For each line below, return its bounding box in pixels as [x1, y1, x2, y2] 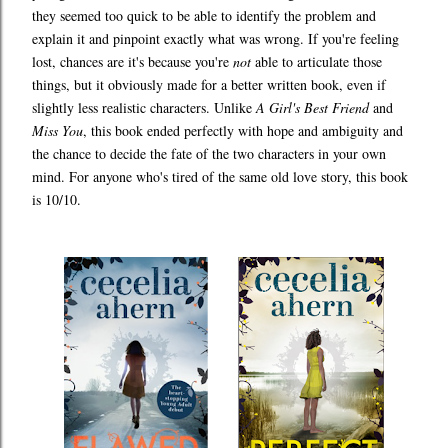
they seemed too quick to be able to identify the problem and [32, 6, 376, 26]
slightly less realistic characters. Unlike [32, 98, 256, 118]
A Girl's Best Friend [256, 98, 369, 118]
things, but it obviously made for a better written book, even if [32, 75, 386, 95]
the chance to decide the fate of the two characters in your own [32, 144, 386, 164]
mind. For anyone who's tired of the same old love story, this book [32, 167, 408, 187]
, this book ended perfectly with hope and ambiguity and [83, 121, 403, 141]
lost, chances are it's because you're [32, 52, 233, 72]
